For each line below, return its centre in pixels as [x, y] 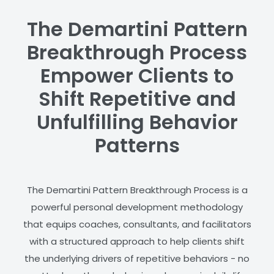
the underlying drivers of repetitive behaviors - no [137, 259]
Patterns [137, 146]
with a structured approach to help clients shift [137, 242]
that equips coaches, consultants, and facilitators [137, 224]
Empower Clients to [137, 76]
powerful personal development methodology [137, 207]
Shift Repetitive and [137, 99]
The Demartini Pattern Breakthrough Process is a [137, 190]
